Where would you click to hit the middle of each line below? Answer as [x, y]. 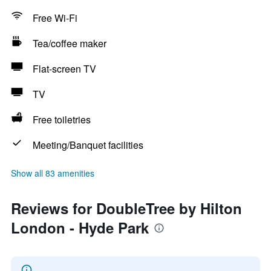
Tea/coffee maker [70, 43]
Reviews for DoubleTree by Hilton [126, 208]
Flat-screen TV [64, 69]
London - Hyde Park [80, 227]
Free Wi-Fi [55, 18]
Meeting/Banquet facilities [88, 145]
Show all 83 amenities [53, 173]
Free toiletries [62, 119]
